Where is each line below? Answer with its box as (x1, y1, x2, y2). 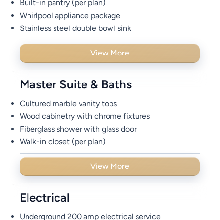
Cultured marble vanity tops (20, 98, 117, 108)
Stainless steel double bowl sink (20, 23, 132, 33)
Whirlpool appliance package (20, 10, 121, 20)
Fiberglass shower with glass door (20, 124, 137, 134)
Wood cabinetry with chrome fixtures (20, 111, 150, 121)
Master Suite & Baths (20, 77, 132, 92)
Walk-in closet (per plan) (20, 137, 106, 146)
